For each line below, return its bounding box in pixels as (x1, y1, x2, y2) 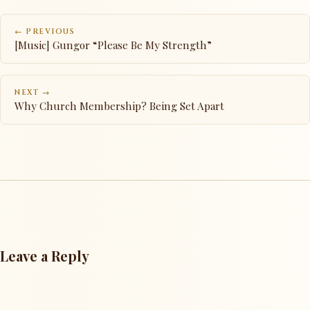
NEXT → (15, 87, 51, 98)
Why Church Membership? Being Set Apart (15, 98, 224, 113)
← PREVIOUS (15, 26, 75, 37)
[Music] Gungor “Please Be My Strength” (15, 37, 212, 52)
